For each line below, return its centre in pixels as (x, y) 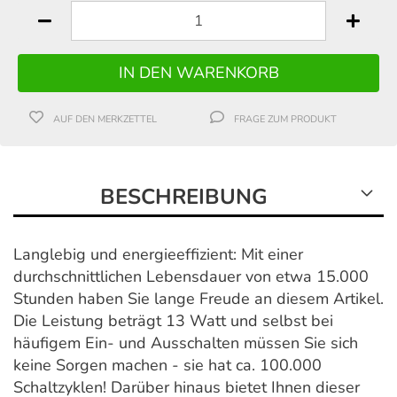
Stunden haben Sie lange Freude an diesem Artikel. (198, 298)
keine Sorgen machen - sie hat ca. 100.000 (167, 365)
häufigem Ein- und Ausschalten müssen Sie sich (186, 343)
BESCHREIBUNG (184, 196)
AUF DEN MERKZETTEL (105, 119)
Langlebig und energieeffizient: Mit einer (158, 254)
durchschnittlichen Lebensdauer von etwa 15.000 (191, 276)
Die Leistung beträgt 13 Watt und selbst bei (173, 320)
